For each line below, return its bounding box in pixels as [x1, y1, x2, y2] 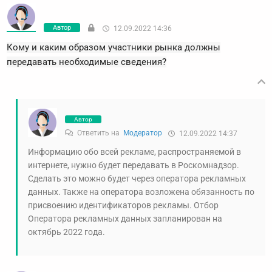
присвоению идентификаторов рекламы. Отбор [28, 200, 219, 211]
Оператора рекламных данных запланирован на [28, 214, 222, 224]
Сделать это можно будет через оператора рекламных [28, 174, 246, 184]
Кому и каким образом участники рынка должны [7, 42, 220, 53]
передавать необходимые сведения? [7, 56, 166, 68]
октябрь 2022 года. [28, 227, 105, 237]
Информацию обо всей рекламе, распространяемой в [28, 147, 241, 157]
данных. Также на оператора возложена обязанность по [28, 187, 254, 197]
